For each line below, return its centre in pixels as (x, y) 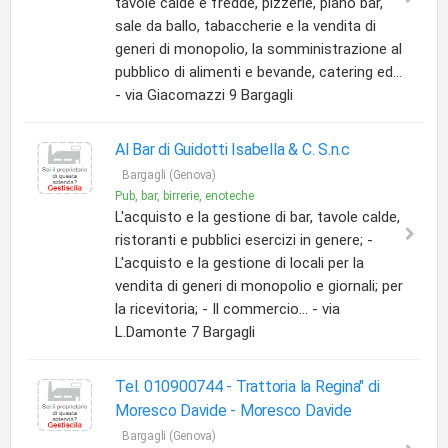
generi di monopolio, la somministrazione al (258, 49)
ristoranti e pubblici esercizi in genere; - (244, 240)
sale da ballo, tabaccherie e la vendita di (245, 26)
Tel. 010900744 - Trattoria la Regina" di (247, 386)
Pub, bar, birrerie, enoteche (184, 196)
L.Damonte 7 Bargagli (185, 332)
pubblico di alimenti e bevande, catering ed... (258, 72)
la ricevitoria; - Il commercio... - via (227, 309)
